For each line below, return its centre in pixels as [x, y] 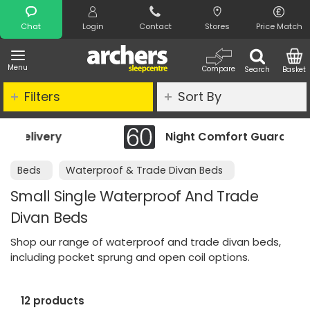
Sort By [200, 97]
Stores [217, 26]
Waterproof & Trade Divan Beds [145, 170]
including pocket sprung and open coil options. [130, 257]
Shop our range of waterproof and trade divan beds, [146, 242]
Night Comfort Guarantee [175, 137]
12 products [53, 301]
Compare [219, 69]
